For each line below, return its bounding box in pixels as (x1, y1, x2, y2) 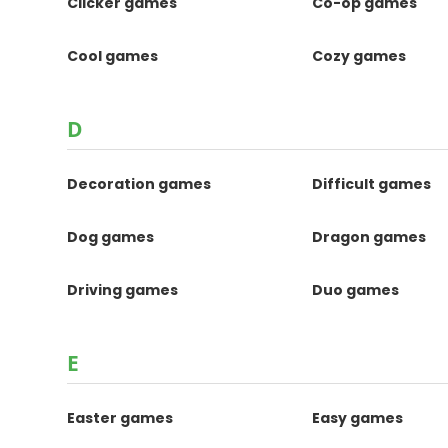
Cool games (67, 46, 159, 66)
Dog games (67, 227, 155, 247)
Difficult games (312, 174, 432, 194)
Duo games (312, 280, 400, 300)
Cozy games (312, 46, 407, 66)
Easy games (312, 408, 404, 428)
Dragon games (312, 227, 427, 247)
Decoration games (67, 174, 212, 194)
